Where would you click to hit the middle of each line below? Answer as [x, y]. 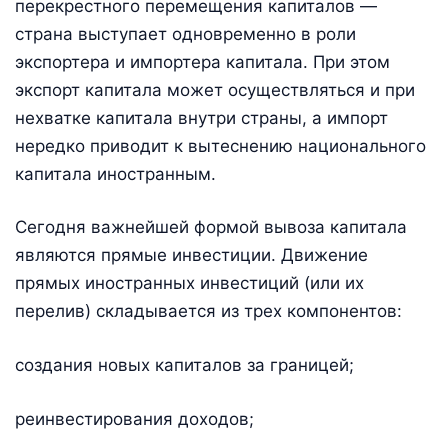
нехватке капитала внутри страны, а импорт [201, 117]
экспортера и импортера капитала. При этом [202, 61]
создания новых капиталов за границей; [184, 365]
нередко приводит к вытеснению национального [220, 145]
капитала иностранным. [115, 173]
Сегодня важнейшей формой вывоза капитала [211, 227]
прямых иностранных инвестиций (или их [189, 283]
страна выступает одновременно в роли [185, 33]
